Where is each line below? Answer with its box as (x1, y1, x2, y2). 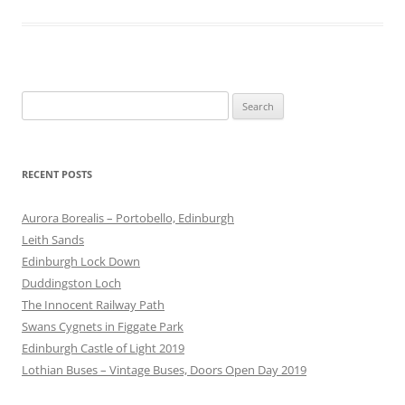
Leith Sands (22, 231, 84, 248)
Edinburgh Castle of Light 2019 (22, 339, 184, 356)
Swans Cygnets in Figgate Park (22, 317, 184, 334)
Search (21, 92, 57, 109)
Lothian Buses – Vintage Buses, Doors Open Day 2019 (22, 361, 306, 378)
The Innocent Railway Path (22, 296, 165, 313)
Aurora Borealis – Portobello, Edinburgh (22, 209, 234, 226)
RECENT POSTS (22, 166, 92, 181)
